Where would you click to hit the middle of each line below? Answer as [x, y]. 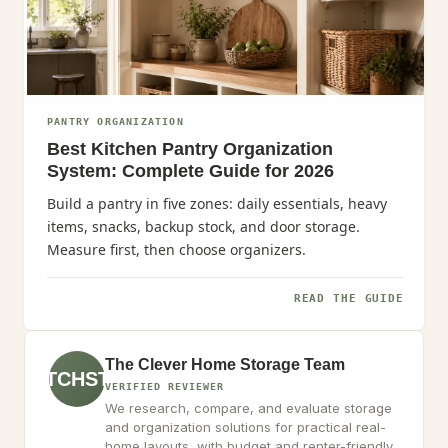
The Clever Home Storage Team [225, 364]
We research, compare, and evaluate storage [248, 408]
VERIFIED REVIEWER [164, 386]
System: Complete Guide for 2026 [190, 171]
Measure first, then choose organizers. [176, 249]
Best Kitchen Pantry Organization [190, 149]
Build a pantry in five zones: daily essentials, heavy [217, 203]
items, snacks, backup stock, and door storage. [203, 226]
